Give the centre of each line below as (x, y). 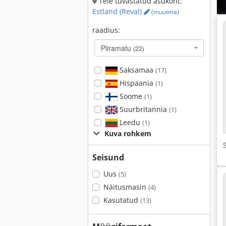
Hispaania (136, 83)
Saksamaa (136, 70)
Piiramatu (117, 48)
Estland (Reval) (118, 11)
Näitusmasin (126, 187)
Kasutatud (122, 200)
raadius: (106, 30)
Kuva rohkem (128, 133)
